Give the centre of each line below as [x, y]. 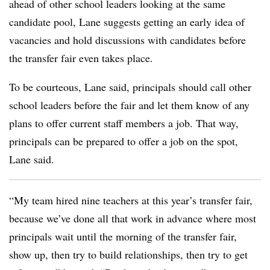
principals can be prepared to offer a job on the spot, [124, 141]
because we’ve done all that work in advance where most [133, 218]
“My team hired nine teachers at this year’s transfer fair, [131, 200]
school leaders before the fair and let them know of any [129, 105]
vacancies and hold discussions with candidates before [127, 40]
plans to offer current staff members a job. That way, [124, 123]
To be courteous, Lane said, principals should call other [130, 87]
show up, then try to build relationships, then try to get [128, 254]
